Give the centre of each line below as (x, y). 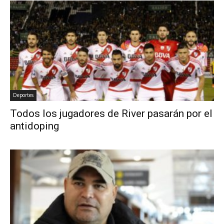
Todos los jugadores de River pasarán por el (111, 114)
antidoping (34, 126)
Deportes (23, 95)
